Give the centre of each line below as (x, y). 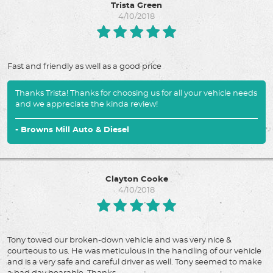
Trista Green (136, 6)
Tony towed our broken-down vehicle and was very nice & (119, 240)
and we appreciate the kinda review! (87, 105)
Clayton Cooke (136, 179)
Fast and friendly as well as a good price (84, 67)
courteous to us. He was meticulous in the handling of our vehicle (134, 251)
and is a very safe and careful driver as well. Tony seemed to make (135, 262)
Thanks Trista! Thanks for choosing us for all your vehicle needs (136, 94)
